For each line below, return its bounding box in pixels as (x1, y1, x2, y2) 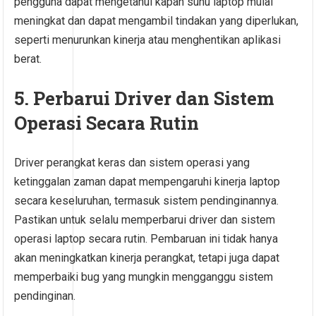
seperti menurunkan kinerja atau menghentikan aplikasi (14, 33, 281, 47)
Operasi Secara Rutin (14, 111, 200, 135)
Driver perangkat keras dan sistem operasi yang (14, 156, 250, 170)
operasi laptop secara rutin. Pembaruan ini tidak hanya (14, 232, 279, 246)
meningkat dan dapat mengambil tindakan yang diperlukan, (14, 14, 299, 28)
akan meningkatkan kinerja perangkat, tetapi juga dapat (14, 251, 280, 265)
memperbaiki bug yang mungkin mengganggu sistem (14, 270, 274, 284)
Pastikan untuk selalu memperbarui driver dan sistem (14, 213, 276, 227)
